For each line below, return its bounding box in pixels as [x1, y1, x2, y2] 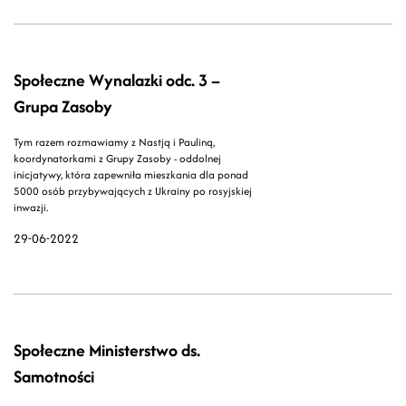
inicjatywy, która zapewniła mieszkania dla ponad [14, 167, 248, 183]
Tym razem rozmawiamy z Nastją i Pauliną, [14, 134, 215, 150]
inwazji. [14, 199, 48, 216]
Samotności [14, 364, 94, 390]
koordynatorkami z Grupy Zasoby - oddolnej [14, 150, 221, 167]
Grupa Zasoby [14, 94, 112, 120]
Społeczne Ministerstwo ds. [14, 338, 200, 363]
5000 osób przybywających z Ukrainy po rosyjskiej [14, 183, 252, 199]
